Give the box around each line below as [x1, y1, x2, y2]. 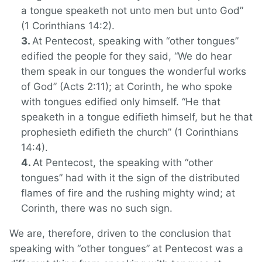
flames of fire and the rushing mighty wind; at [21, 187, 235, 199]
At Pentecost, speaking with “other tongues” [32, 35, 239, 47]
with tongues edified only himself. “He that [21, 96, 220, 108]
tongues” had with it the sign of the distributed [21, 172, 240, 184]
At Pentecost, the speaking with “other [33, 157, 213, 169]
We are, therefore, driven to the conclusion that [9, 227, 231, 240]
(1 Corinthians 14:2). [21, 20, 115, 32]
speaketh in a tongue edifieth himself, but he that [21, 111, 253, 123]
